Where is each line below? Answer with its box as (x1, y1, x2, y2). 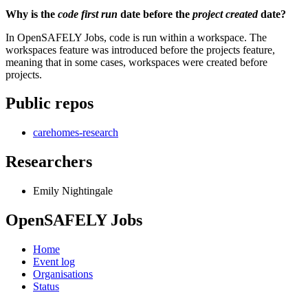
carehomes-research (33, 126, 118, 139)
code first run (58, 8, 118, 20)
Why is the (5, 8, 58, 20)
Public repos (5, 94, 93, 113)
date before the (118, 8, 192, 20)
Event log (33, 255, 75, 267)
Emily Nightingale (33, 185, 113, 197)
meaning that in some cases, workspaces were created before (5, 56, 267, 68)
